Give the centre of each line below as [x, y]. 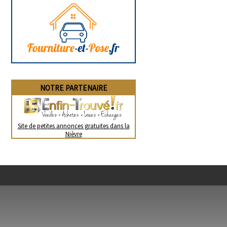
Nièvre [73, 134]
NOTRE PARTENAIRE [73, 88]
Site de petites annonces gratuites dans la [73, 125]
